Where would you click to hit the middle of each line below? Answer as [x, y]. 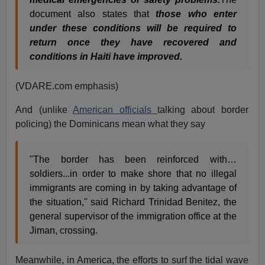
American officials [115, 110]
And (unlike [44, 110]
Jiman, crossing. [64, 231]
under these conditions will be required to [133, 28]
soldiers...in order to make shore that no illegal [133, 174]
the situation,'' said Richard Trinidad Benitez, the [133, 202]
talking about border [203, 110]
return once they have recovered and [133, 43]
